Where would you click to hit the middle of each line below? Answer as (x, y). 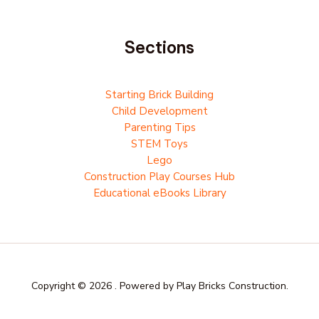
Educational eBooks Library (159, 193)
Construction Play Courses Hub (159, 177)
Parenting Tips (159, 128)
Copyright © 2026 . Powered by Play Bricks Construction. (159, 286)
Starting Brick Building (159, 95)
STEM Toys (159, 144)
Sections (159, 48)
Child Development (159, 111)
